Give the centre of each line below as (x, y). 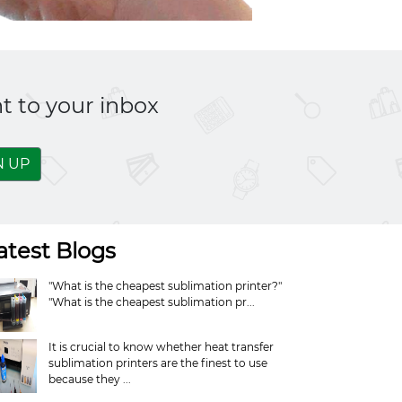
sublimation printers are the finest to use (158, 363)
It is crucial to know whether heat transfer (162, 347)
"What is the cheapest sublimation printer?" (166, 286)
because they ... (90, 379)
